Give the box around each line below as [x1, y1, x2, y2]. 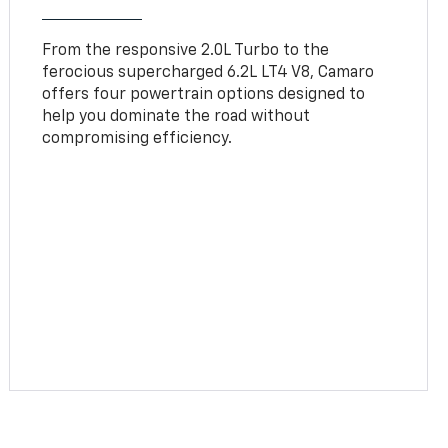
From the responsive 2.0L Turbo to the [42, 42, 330, 59]
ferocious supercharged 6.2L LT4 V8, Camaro [42, 64, 375, 81]
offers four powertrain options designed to [42, 86, 366, 103]
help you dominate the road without [42, 108, 311, 125]
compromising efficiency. [42, 130, 233, 147]
